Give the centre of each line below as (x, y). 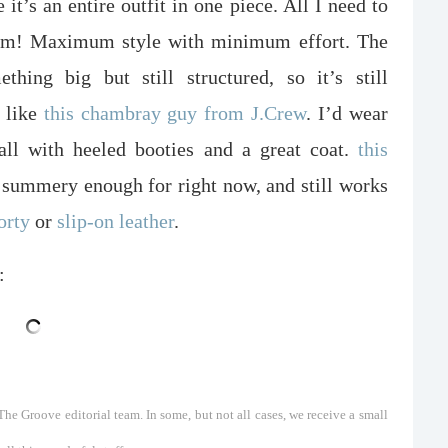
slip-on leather (115, 220)
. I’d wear (347, 112)
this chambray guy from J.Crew (175, 112)
